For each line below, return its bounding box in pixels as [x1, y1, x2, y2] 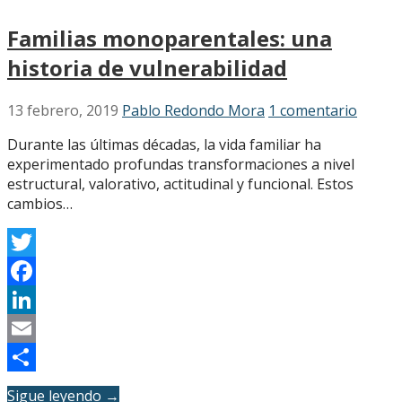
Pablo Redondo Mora [122, 100, 265, 120]
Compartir [7, 375, 76, 396]
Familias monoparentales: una [7, 22, 332, 53]
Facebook [7, 289, 72, 310]
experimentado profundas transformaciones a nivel [7, 153, 354, 174]
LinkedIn [7, 318, 66, 338]
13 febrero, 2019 [7, 100, 118, 120]
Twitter [7, 260, 57, 281]
